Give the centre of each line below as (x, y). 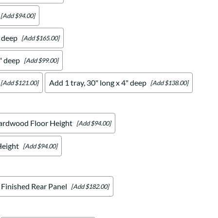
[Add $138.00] (169, 82)
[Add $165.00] (40, 38)
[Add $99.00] (41, 60)
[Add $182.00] (90, 186)
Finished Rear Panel (34, 186)
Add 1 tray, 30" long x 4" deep (98, 83)
